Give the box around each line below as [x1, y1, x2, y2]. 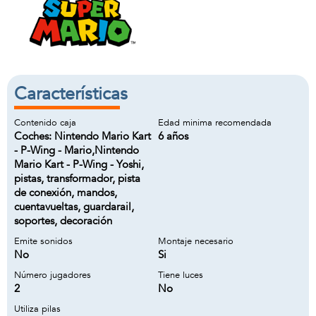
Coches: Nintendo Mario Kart [14, 129, 151, 143]
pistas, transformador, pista [14, 171, 140, 186]
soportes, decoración [14, 214, 112, 228]
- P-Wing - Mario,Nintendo [14, 143, 139, 157]
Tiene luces [158, 269, 203, 281]
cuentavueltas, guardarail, [14, 200, 134, 214]
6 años [158, 129, 188, 143]
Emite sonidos [14, 235, 73, 248]
